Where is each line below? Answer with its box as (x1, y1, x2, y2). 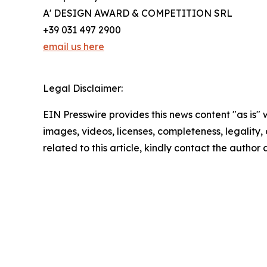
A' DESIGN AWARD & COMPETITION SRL (43, 7, 232, 20)
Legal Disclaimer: (43, 82, 123, 95)
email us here (43, 41, 104, 53)
